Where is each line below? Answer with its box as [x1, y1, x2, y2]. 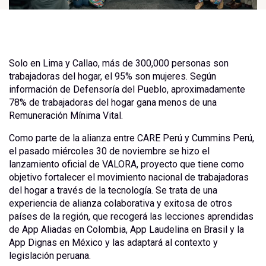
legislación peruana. [9, 250, 91, 262]
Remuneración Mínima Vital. [9, 110, 123, 122]
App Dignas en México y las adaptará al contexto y [9, 237, 218, 249]
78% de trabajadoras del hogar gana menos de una [9, 97, 217, 109]
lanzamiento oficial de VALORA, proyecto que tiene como [9, 159, 244, 170]
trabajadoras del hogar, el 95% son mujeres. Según [9, 71, 216, 83]
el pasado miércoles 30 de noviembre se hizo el [9, 145, 210, 157]
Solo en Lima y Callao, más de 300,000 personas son [9, 58, 229, 69]
